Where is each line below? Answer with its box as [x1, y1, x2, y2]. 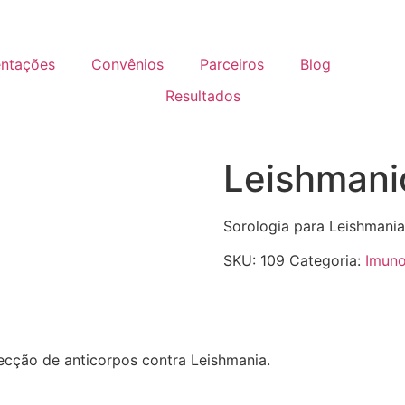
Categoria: [288, 251, 365, 270]
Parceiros [200, 55, 264, 73]
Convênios [91, 55, 164, 73]
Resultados [165, 87, 240, 105]
